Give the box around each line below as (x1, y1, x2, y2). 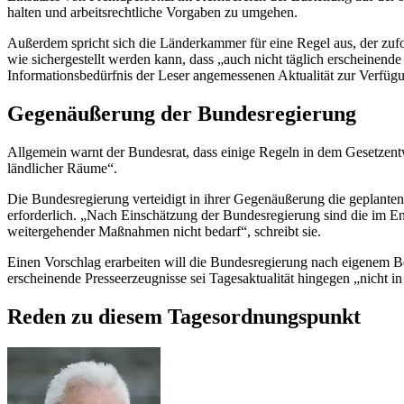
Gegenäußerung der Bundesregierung (7, 102, 356, 126)
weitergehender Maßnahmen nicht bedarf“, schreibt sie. (7, 224, 321, 240)
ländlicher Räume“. (7, 161, 117, 177)
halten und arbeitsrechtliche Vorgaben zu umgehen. (7, 5, 298, 21)
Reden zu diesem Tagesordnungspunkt (7, 304, 361, 328)
